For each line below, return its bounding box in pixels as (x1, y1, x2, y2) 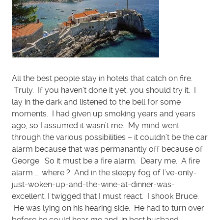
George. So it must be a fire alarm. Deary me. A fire (12, 156, 200, 165)
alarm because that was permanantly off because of (12, 144, 203, 154)
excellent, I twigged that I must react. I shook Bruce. (12, 192, 199, 201)
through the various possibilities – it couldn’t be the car (12, 133, 208, 142)
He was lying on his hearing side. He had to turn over (12, 203, 204, 213)
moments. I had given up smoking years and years (12, 109, 195, 118)
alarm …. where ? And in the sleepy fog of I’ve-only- (12, 168, 197, 177)
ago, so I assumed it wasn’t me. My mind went (12, 121, 179, 130)
